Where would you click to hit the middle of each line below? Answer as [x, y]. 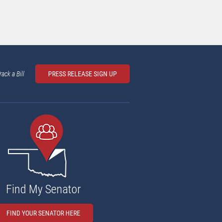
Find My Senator [43, 189]
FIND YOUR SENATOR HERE [43, 213]
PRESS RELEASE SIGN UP [83, 74]
